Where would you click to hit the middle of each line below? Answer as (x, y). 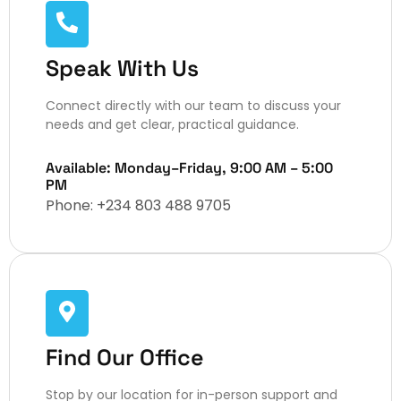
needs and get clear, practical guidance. (172, 125)
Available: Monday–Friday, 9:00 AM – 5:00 (189, 168)
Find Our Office (125, 358)
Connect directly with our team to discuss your (193, 106)
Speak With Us (122, 68)
